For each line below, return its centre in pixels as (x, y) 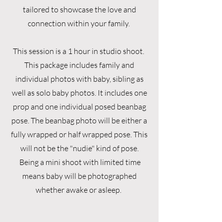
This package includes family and (79, 65)
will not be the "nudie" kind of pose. (79, 148)
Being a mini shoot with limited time (79, 162)
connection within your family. (79, 23)
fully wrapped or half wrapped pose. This (79, 134)
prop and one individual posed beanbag (79, 107)
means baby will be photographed (79, 176)
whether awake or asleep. (79, 190)
